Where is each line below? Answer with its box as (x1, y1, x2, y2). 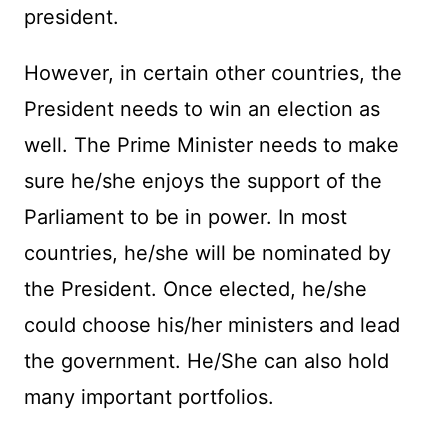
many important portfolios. (23, 385, 274, 410)
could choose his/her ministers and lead (23, 313, 400, 338)
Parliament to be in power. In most (23, 205, 347, 230)
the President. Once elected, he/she (23, 277, 367, 302)
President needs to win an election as (23, 97, 380, 122)
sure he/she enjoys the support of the (23, 169, 382, 194)
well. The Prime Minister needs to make (23, 133, 399, 158)
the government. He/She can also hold (23, 349, 389, 374)
